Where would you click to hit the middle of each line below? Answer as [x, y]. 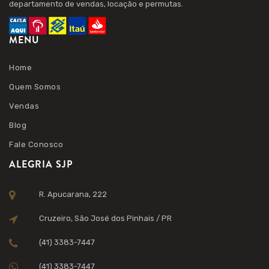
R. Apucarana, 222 [73, 194]
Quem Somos [35, 87]
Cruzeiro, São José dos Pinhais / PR [106, 218]
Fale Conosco [36, 144]
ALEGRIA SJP [41, 164]
